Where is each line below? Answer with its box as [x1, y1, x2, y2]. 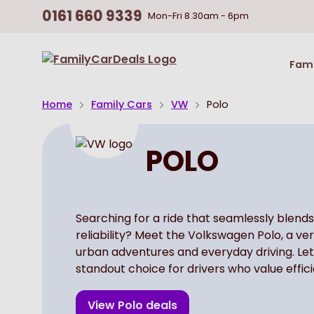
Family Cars [91, 97, 152, 111]
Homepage [176, 83, 240, 100]
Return [176, 50, 214, 67]
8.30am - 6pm [184, 10, 249, 22]
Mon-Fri [148, 10, 184, 22]
